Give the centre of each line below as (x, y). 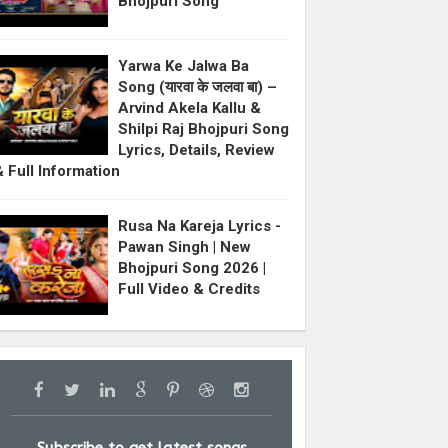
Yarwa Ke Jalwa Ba (184, 65)
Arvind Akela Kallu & (190, 107)
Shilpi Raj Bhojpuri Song (204, 128)
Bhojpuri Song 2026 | (192, 267)
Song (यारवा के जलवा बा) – (198, 86)
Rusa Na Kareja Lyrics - (200, 225)
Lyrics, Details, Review (197, 149)
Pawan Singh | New (185, 246)
